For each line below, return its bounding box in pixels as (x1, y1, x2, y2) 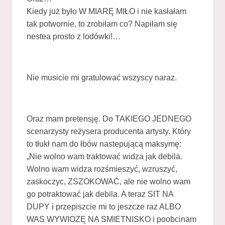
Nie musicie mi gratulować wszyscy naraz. (27, 73, 177, 82)
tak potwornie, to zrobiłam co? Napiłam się (27, 19, 178, 28)
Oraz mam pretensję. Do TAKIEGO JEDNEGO (27, 114, 192, 123)
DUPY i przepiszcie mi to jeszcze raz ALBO (27, 202, 181, 211)
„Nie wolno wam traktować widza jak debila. (27, 152, 183, 161)
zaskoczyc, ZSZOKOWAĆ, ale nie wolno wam (27, 177, 191, 186)
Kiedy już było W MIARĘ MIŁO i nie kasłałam (27, 7, 187, 16)
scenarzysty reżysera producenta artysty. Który (27, 127, 191, 136)
